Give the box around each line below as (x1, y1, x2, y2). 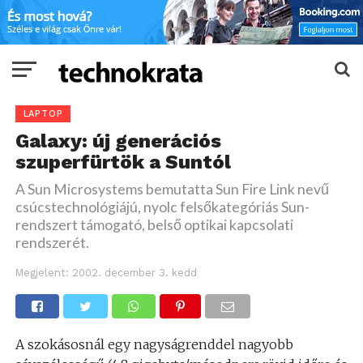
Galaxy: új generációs (15, 130, 221, 153)
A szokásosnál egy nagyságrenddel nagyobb (15, 336, 293, 353)
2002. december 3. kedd (71, 267, 197, 280)
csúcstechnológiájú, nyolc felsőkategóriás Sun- (15, 199, 310, 216)
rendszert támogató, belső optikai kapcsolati (15, 216, 293, 234)
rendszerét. (15, 234, 89, 252)
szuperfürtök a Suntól (15, 151, 231, 174)
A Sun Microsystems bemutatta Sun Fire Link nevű (15, 181, 329, 199)
